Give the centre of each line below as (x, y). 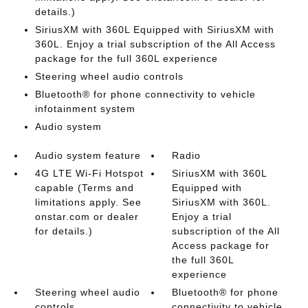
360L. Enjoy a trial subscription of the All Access (155, 44)
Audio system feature (88, 155)
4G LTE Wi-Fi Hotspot (89, 173)
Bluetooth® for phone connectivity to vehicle (145, 94)
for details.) (64, 231)
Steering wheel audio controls (109, 76)
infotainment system (85, 108)
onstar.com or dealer (87, 216)
